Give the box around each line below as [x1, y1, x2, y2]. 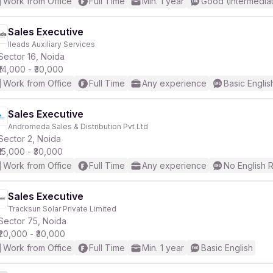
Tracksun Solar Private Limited [8, 204, 116, 213]
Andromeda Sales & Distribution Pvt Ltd [8, 122, 148, 131]
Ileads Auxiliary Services [8, 40, 95, 49]
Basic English [201, 243, 253, 253]
